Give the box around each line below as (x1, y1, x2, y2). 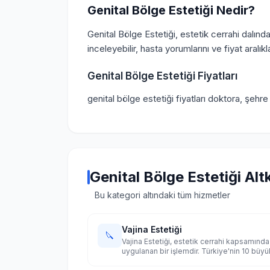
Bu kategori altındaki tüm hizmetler (95, 190, 230, 200)
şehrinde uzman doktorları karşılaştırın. (122, 256, 256, 265)
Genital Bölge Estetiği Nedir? (87, 3, 255, 17)
